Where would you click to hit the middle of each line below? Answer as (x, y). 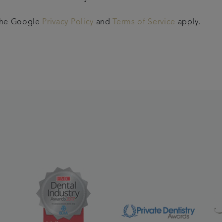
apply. (188, 22)
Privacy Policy (68, 22)
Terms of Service (144, 22)
